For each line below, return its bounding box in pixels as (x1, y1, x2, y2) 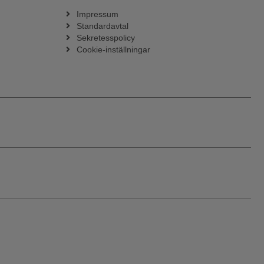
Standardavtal (76, 21, 128, 31)
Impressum (76, 9, 118, 19)
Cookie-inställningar (76, 45, 150, 55)
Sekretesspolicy (76, 33, 135, 43)
